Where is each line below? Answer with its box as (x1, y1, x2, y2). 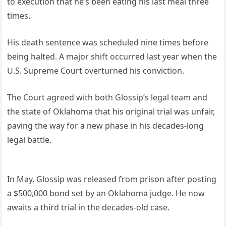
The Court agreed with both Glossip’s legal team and (7, 91, 208, 103)
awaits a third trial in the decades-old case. (7, 201, 170, 213)
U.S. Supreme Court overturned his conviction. (7, 65, 185, 76)
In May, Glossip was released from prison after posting (7, 173, 217, 185)
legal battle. (7, 134, 52, 145)
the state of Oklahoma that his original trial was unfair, (7, 105, 215, 117)
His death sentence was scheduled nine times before (7, 36, 209, 48)
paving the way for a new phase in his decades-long (7, 120, 204, 131)
